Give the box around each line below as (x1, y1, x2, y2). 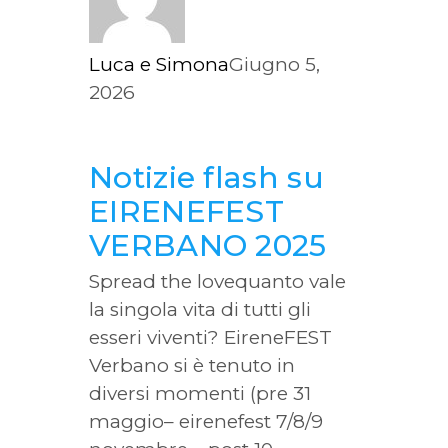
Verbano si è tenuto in (89, 353, 295, 377)
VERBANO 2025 (89, 226, 327, 264)
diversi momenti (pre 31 (89, 381, 311, 405)
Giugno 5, (229, 52, 320, 76)
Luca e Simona (89, 52, 229, 76)
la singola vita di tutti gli (89, 297, 311, 321)
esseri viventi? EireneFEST (89, 325, 332, 349)
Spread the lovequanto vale (89, 269, 346, 293)
